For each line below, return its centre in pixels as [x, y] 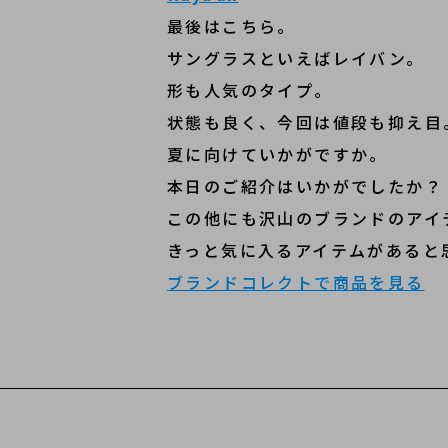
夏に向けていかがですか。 [277, 154]
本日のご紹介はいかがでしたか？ [305, 186]
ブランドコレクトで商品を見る [296, 282]
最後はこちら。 [231, 26]
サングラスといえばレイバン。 [296, 58]
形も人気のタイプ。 [250, 90]
